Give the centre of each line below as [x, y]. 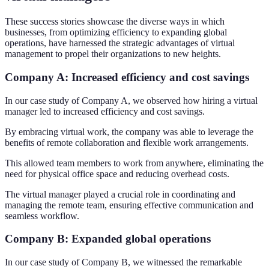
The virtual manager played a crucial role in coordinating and [120, 194]
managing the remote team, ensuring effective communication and [129, 205]
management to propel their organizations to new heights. [113, 54]
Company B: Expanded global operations [108, 239]
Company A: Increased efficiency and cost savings [127, 77]
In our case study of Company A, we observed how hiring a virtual [131, 100]
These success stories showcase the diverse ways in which [115, 22]
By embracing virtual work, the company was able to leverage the [129, 131]
